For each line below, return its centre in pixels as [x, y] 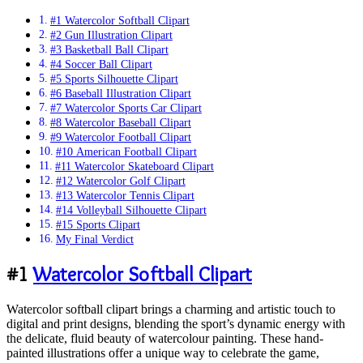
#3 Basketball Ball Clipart [109, 50]
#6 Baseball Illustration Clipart [120, 94]
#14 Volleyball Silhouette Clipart [131, 210]
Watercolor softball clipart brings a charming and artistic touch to [171, 309]
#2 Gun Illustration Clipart [111, 35]
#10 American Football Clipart [126, 152]
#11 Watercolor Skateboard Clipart [134, 167]
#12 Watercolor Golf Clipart [120, 181]
